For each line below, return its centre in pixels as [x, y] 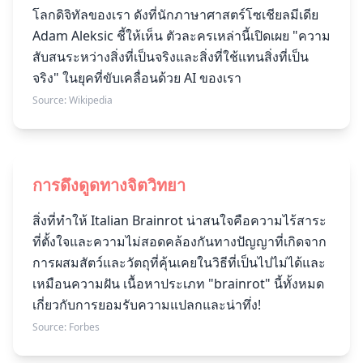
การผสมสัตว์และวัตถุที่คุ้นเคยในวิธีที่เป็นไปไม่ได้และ [179, 263]
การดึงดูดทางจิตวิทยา [109, 185]
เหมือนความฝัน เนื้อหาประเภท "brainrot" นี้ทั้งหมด [178, 284]
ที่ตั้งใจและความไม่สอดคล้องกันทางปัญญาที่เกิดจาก [179, 241]
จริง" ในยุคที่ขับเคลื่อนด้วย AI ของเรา [137, 78]
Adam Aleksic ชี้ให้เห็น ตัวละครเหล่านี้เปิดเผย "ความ [181, 36]
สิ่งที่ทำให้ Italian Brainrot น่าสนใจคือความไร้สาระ [179, 220]
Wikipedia [91, 100]
